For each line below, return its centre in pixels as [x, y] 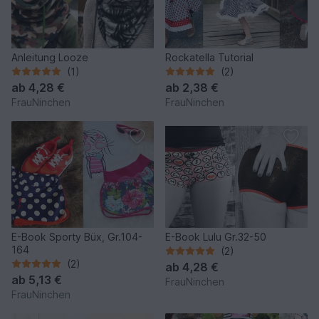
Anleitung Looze [50, 57]
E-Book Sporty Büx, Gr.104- [77, 236]
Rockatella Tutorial [209, 57]
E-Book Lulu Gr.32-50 [216, 236]
